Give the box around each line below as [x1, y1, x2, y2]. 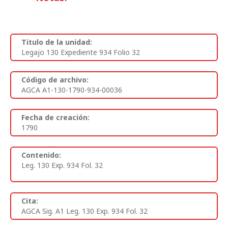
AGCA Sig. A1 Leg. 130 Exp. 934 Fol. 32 [21, 206, 148, 216]
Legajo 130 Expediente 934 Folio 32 [21, 47, 140, 57]
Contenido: [21, 150, 61, 160]
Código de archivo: [21, 74, 89, 84]
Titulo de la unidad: [21, 37, 92, 47]
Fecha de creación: [21, 112, 90, 122]
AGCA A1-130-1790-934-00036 [21, 84, 122, 95]
